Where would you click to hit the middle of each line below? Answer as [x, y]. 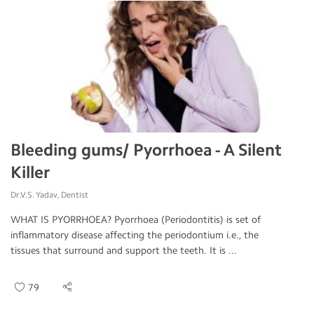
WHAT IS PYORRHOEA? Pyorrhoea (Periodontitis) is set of [136, 220]
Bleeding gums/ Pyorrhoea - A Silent [146, 150]
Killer [30, 172]
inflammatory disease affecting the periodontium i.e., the [135, 235]
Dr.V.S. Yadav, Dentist [49, 195]
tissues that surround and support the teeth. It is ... [124, 251]
